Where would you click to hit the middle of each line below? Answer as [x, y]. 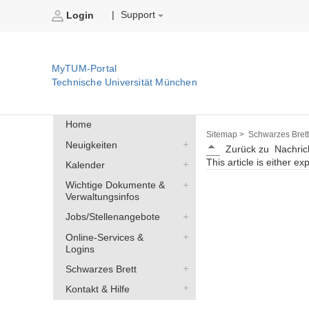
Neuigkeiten [91, 145]
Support [138, 15]
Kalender [85, 165]
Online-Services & [104, 237]
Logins [80, 249]
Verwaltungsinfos [102, 197]
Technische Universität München [124, 83]
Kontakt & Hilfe [97, 290]
